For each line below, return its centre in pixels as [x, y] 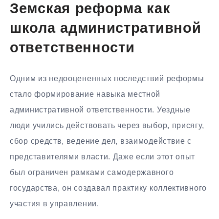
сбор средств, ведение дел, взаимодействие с [101, 141]
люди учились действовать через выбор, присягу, [107, 126]
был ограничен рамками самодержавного [92, 173]
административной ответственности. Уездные [100, 110]
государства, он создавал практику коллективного [108, 188]
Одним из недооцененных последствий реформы [107, 79]
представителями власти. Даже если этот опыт [103, 157]
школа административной [106, 29]
